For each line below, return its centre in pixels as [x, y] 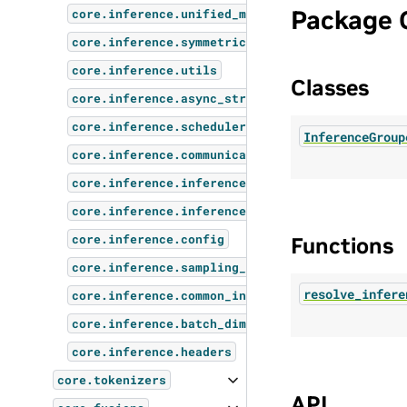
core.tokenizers [112, 380]
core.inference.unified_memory [178, 14]
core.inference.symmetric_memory [185, 42]
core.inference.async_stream [170, 98]
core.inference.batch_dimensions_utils [207, 323]
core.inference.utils [145, 70]
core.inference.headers [152, 352]
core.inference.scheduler [159, 126]
